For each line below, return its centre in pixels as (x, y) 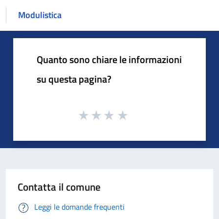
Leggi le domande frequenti (79, 207)
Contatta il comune (59, 186)
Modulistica (40, 15)
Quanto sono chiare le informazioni (109, 59)
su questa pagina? (74, 79)
